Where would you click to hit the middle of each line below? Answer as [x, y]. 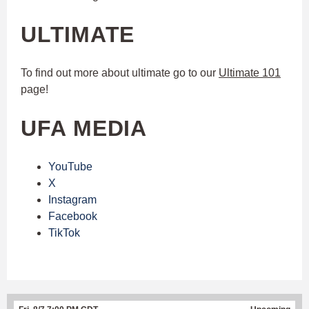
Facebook [73, 216]
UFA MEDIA [84, 128]
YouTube [70, 166]
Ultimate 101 [250, 72]
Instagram [72, 199]
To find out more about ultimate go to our [120, 72]
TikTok [64, 232]
